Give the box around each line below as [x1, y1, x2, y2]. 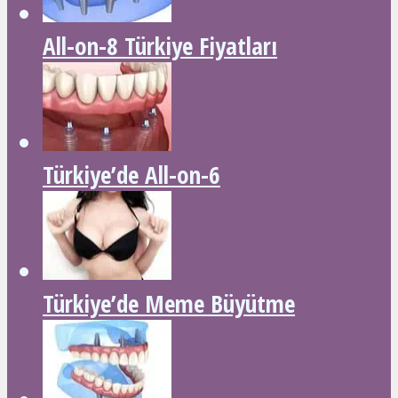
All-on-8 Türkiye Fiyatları [43, 29, 277, 63]
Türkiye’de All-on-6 [43, 158, 220, 192]
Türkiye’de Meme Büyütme [43, 287, 295, 321]
